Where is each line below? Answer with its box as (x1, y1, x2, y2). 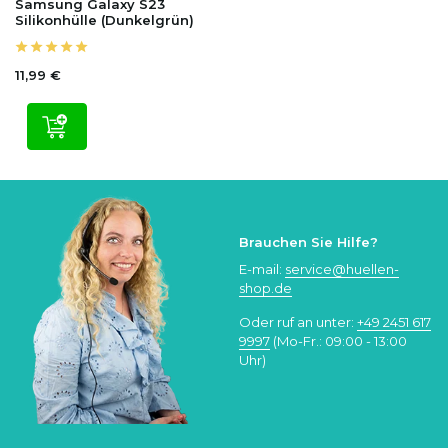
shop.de (239, 280, 292, 296)
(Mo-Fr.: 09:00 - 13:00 (270, 333, 407, 349)
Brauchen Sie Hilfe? (239, 234, 378, 250)
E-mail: (239, 261, 285, 277)
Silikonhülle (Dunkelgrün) (15, 11, 194, 28)
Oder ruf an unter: (239, 314, 357, 330)
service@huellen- (285, 261, 399, 277)
